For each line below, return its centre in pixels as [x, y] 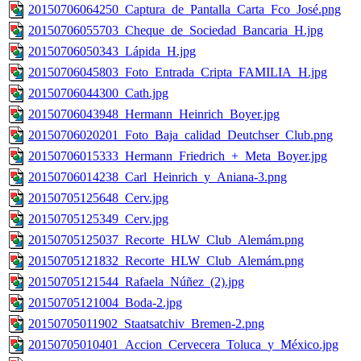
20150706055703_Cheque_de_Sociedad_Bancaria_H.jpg [176, 31]
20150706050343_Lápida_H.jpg [112, 52]
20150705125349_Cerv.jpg [98, 219]
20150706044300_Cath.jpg [98, 93]
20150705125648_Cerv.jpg [98, 198]
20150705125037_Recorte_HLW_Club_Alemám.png [166, 240]
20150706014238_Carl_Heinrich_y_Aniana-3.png [158, 177]
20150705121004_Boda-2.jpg [105, 303]
